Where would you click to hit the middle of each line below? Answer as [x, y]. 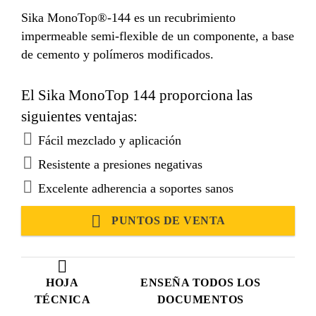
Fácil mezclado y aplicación [110, 140]
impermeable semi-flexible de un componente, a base [158, 36]
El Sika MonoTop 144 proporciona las [137, 95]
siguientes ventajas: [79, 116]
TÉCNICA [62, 299]
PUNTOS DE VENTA [169, 220]
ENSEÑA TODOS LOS [201, 282]
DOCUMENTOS [200, 299]
